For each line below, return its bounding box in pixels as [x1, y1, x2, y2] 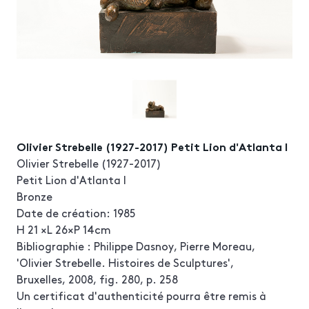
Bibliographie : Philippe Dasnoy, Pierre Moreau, [17, 238, 255, 253]
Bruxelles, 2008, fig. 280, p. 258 [17, 271, 178, 286]
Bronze [17, 188, 52, 203]
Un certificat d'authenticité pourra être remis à [17, 288, 266, 303]
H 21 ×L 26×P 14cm [17, 221, 111, 237]
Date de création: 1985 [17, 205, 136, 220]
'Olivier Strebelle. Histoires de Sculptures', [17, 255, 234, 270]
